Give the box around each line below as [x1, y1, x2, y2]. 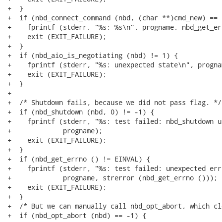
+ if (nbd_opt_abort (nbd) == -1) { [7, 211, 146, 220]
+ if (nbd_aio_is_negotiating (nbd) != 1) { [7, 51, 178, 60]
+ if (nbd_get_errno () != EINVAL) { [7, 154, 150, 164]
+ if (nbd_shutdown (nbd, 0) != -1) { [7, 107, 154, 116]
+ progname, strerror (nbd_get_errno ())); [7, 173, 218, 182]
